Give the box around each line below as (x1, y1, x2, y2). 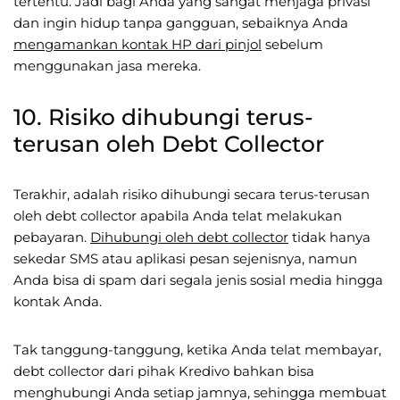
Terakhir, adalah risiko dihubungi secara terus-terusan (13, 185, 370, 203)
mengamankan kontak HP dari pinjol (13, 35, 262, 53)
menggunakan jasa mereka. (13, 56, 204, 74)
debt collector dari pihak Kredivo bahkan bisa (13, 362, 314, 379)
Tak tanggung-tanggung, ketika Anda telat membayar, (13, 340, 381, 358)
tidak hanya (288, 228, 371, 246)
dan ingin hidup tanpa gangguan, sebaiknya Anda (13, 13, 348, 31)
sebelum (262, 35, 323, 53)
